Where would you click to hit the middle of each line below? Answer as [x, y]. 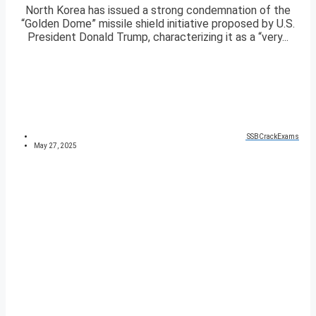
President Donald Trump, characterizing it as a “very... [158, 37]
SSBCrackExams [273, 137]
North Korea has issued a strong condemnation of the [158, 11]
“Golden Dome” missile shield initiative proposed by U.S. [158, 24]
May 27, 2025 [55, 146]
